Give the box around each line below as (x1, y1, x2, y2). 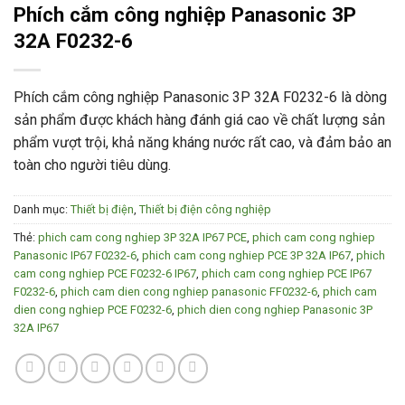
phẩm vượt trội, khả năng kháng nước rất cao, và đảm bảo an (14, 134, 391, 152)
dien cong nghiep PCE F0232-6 (14, 303, 172, 317)
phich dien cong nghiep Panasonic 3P (177, 303, 372, 317)
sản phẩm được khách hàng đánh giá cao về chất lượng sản (14, 111, 385, 129)
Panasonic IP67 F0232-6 (14, 249, 137, 263)
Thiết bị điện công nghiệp (139, 202, 271, 217)
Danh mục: (14, 202, 71, 217)
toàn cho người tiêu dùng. (14, 156, 171, 174)
